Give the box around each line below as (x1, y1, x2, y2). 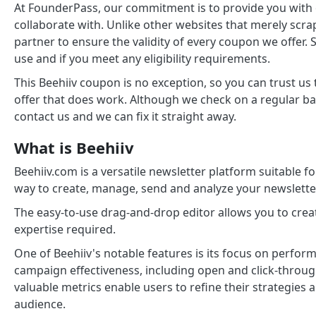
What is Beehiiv (14, 137, 134, 159)
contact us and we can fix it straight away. (14, 109, 236, 125)
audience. (14, 296, 66, 312)
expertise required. (14, 221, 116, 238)
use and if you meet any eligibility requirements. (14, 51, 270, 67)
